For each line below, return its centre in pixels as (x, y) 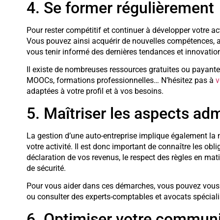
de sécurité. (46, 168)
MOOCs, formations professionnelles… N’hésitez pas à (121, 81)
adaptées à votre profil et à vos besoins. (95, 91)
